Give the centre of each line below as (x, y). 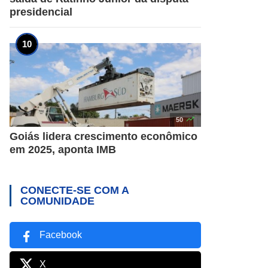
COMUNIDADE (57, 201)
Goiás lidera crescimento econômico (103, 136)
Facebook (61, 234)
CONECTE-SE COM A (75, 190)
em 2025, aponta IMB (63, 149)
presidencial (41, 12)
